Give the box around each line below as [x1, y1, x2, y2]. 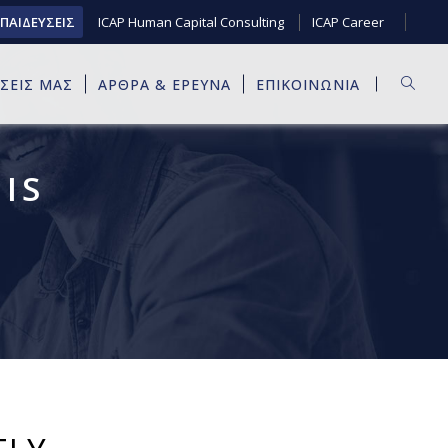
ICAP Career [312, 12, 384, 31]
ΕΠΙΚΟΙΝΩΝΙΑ [256, 74, 360, 94]
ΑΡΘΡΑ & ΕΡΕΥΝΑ [98, 74, 231, 94]
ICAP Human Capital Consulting [98, 12, 284, 31]
